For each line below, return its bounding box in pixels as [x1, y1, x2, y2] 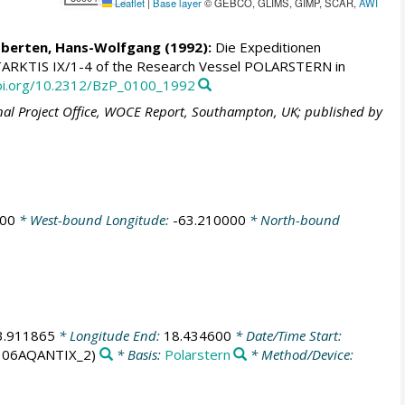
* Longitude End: [54, 326, 164, 345]
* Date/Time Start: [231, 326, 342, 345]
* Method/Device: [247, 345, 354, 364]
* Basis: [112, 345, 165, 364]
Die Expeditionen [211, 38, 321, 57]
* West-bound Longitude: [14, 210, 173, 229]
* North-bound [245, 210, 340, 229]
